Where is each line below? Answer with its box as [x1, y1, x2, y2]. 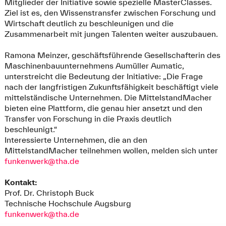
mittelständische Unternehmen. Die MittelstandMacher [4, 92, 212, 102]
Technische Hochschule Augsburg [4, 198, 133, 208]
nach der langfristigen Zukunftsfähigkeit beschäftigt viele [4, 82, 218, 91]
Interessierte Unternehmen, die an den [4, 135, 147, 144]
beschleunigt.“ [4, 124, 57, 134]
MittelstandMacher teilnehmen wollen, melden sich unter [4, 145, 218, 155]
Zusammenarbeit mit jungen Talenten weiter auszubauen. [4, 29, 218, 38]
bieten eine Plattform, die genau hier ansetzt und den [4, 103, 202, 112]
